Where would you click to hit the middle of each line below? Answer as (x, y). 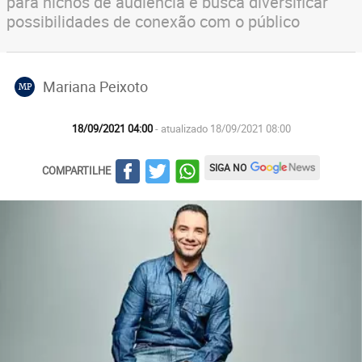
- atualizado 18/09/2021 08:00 (223, 128)
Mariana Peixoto (95, 86)
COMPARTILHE (76, 170)
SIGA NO (228, 167)
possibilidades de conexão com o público (153, 21)
